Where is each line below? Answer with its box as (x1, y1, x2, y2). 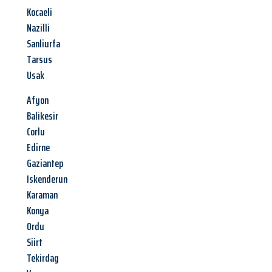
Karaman (27, 186, 58, 204)
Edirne (27, 139, 50, 157)
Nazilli (27, 19, 50, 37)
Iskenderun (27, 171, 67, 188)
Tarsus (27, 51, 52, 69)
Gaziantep (27, 155, 63, 172)
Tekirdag (27, 250, 59, 267)
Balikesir (27, 107, 58, 125)
